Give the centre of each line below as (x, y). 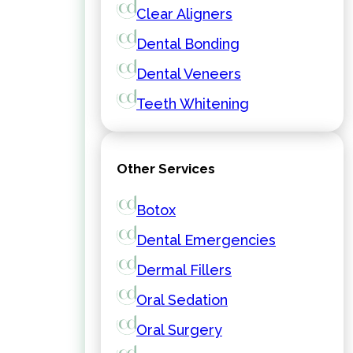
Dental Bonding (188, 44)
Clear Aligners (184, 14)
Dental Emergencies (206, 240)
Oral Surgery (179, 330)
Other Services (166, 169)
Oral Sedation (182, 300)
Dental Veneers (189, 74)
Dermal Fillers (184, 270)
